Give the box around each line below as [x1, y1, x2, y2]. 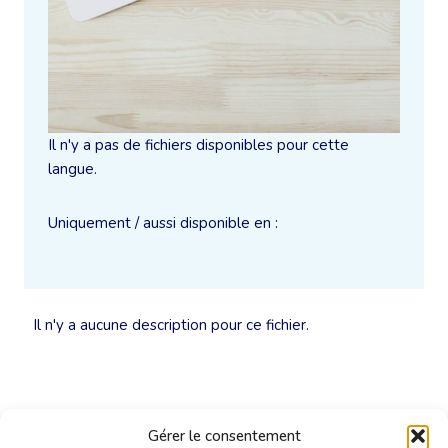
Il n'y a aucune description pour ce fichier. [33, 314, 309, 335]
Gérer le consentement [147, 426, 301, 446]
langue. [48, 158, 97, 179]
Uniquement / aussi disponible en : [48, 212, 278, 233]
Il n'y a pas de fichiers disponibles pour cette [48, 134, 349, 155]
